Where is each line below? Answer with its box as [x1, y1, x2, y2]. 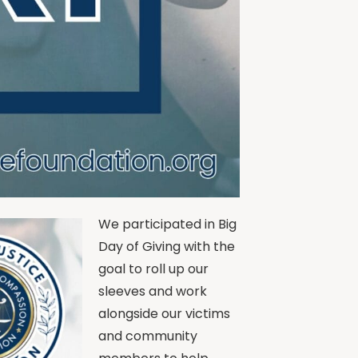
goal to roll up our [98, 259, 209, 278]
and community [98, 326, 197, 345]
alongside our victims [98, 304, 230, 323]
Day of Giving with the [98, 237, 235, 256]
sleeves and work [98, 281, 207, 300]
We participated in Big [98, 214, 237, 233]
